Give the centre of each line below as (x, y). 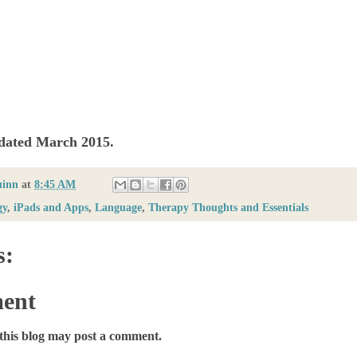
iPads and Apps (51, 208)
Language (118, 208)
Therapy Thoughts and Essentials (228, 208)
